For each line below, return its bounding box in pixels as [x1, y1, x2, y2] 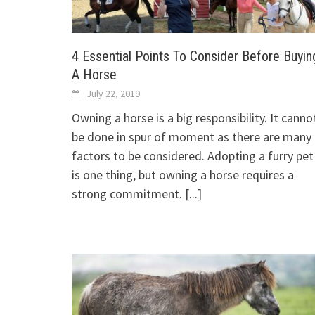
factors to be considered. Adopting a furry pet [72, 148, 314, 165]
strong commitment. [72, 186, 185, 202]
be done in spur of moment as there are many [72, 129, 311, 146]
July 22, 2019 [86, 87, 140, 101]
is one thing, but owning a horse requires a [72, 167, 294, 184]
